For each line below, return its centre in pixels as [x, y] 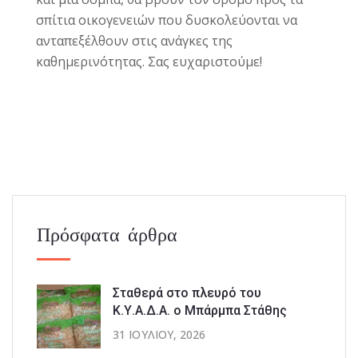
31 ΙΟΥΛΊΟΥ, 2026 [159, 334]
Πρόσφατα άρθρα [107, 234]
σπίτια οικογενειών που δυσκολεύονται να [167, 20]
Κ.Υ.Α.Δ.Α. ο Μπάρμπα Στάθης [200, 310]
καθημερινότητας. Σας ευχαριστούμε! [149, 61]
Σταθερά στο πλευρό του [187, 292]
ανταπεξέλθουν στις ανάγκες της [134, 40]
